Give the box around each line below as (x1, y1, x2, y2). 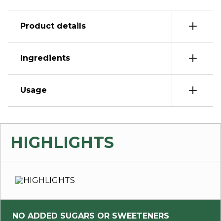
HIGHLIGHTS (10, 132, 114, 152)
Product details (20, 21, 86, 31)
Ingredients (20, 53, 70, 63)
